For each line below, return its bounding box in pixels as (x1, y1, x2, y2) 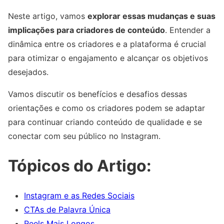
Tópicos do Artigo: (8, 155, 151, 175)
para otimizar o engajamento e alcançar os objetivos (8, 53, 208, 63)
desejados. (8, 67, 48, 77)
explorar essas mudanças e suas (87, 11, 215, 21)
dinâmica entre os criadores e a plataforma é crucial (8, 39, 206, 49)
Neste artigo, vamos (8, 11, 87, 21)
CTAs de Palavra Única (24, 204, 110, 215)
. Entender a (165, 25, 210, 35)
